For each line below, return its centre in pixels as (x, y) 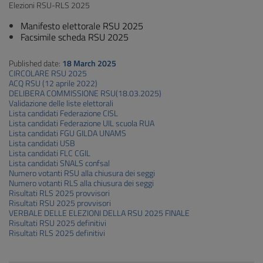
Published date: (36, 63)
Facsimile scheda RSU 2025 (75, 37)
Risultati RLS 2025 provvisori (59, 193)
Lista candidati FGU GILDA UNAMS (68, 133)
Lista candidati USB (42, 143)
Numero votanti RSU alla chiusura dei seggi (82, 173)
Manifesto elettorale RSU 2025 (82, 26)
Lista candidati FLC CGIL (50, 153)
